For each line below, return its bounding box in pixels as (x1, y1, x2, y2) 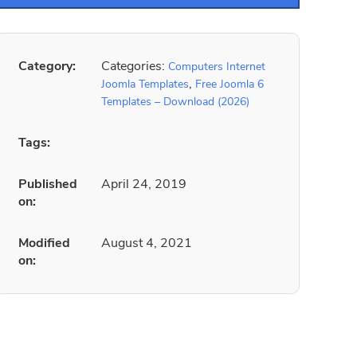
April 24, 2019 (101, 175, 186, 193)
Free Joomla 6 (195, 76, 264, 92)
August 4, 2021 (101, 234, 192, 252)
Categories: (101, 57, 168, 75)
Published (18, 175, 77, 193)
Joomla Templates (101, 76, 189, 92)
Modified (18, 234, 70, 252)
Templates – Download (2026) (101, 94, 249, 109)
